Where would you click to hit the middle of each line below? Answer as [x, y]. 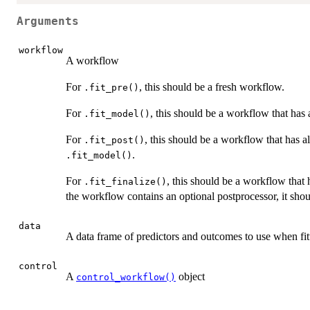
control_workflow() [126, 277]
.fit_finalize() [125, 181]
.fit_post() [114, 140]
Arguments [48, 22]
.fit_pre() [111, 87]
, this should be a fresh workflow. [212, 86]
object [190, 276]
